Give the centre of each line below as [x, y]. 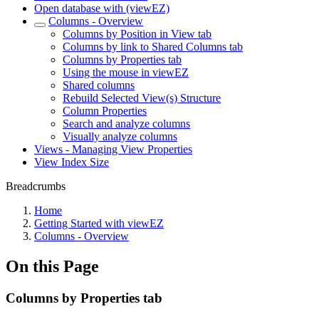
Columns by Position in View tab [137, 34]
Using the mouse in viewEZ [126, 72]
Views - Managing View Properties [113, 149]
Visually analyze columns [120, 136]
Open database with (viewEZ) [102, 8]
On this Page [52, 266]
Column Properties [105, 111]
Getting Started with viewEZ [99, 223]
